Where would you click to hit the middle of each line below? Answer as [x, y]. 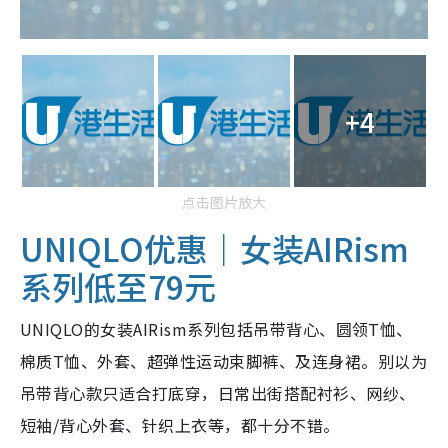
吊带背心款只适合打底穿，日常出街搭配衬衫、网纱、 [218, 393]
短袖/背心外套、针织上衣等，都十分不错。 [180, 425]
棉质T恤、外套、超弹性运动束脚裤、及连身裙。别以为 [224, 361]
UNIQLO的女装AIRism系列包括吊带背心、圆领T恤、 [216, 329]
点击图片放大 [224, 202]
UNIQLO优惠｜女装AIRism [214, 248]
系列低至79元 [118, 286]
